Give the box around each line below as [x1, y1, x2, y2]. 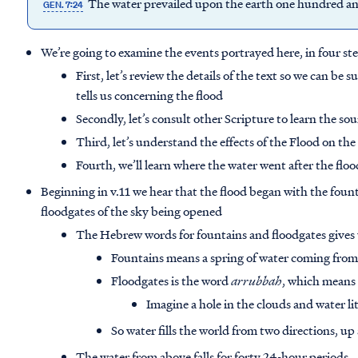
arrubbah [231, 272, 283, 290]
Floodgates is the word [111, 272, 232, 290]
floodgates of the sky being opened [41, 202, 223, 221]
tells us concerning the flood [76, 86, 224, 105]
